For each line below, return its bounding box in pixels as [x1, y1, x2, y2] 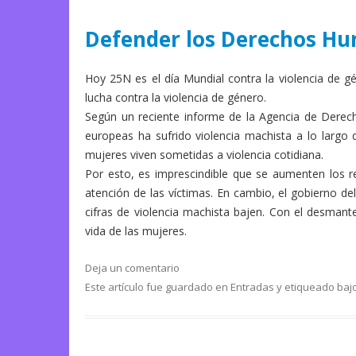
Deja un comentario [85, 261, 180, 276]
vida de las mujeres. [85, 223, 187, 239]
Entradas [230, 280, 274, 295]
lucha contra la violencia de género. [85, 90, 266, 106]
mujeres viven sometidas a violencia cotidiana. [85, 147, 323, 163]
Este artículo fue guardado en [85, 280, 230, 295]
